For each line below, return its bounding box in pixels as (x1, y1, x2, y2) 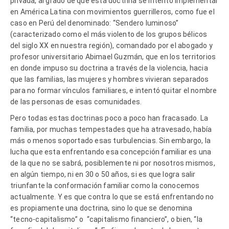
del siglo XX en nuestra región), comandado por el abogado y (10, 41, 213, 50)
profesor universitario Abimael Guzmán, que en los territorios (10, 52, 216, 61)
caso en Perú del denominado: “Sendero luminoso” (10, 18, 179, 27)
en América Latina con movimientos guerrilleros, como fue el (10, 7, 215, 16)
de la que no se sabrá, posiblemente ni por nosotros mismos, (10, 158, 215, 167)
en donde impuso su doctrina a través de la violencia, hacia (10, 63, 208, 72)
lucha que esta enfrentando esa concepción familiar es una (10, 147, 212, 156)
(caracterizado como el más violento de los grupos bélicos (10, 30, 208, 38)
